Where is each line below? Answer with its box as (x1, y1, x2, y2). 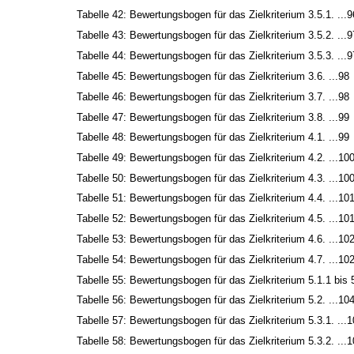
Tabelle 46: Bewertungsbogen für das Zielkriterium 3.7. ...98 (76, 90, 349, 103)
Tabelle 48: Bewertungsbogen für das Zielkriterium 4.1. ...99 (76, 130, 349, 143)
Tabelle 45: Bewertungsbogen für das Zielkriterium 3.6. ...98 (76, 70, 349, 82)
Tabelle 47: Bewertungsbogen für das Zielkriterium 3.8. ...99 (76, 111, 349, 123)
